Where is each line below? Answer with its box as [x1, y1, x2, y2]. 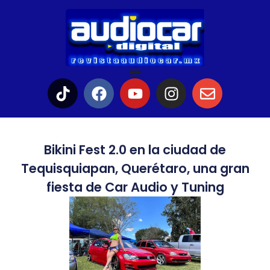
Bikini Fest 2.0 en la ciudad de [44, 141, 226, 159]
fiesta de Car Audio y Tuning [46, 178, 224, 196]
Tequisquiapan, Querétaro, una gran [20, 160, 250, 178]
